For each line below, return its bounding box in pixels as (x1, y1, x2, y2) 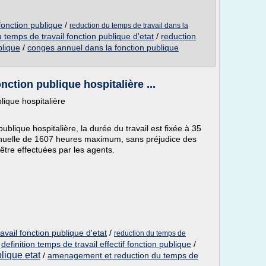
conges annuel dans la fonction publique (27, 43, 179, 52)
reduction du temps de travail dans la (69, 21, 188, 30)
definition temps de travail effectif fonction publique (1, 239, 191, 249)
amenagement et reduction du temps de (47, 251, 198, 260)
